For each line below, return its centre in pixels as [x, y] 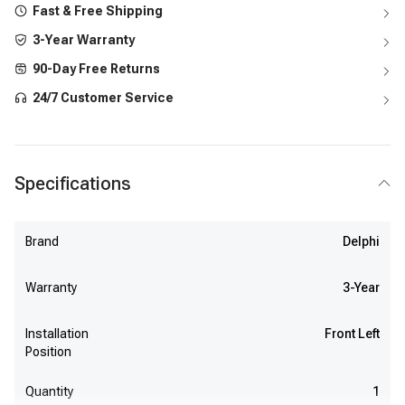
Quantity [49, 391]
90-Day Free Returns [96, 69]
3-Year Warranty [84, 40]
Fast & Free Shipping [98, 11]
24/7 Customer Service [103, 98]
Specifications [73, 184]
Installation [57, 334]
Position [48, 352]
